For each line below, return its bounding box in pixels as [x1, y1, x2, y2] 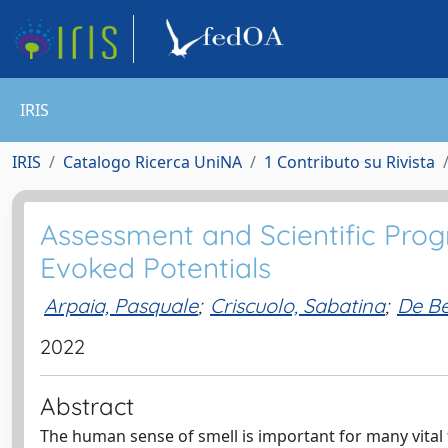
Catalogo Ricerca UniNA [63, 151, 242, 173]
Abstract [40, 391, 134, 421]
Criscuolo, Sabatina [210, 292, 385, 318]
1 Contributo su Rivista [264, 151, 435, 173]
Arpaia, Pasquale [44, 292, 198, 318]
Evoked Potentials [40, 250, 271, 285]
